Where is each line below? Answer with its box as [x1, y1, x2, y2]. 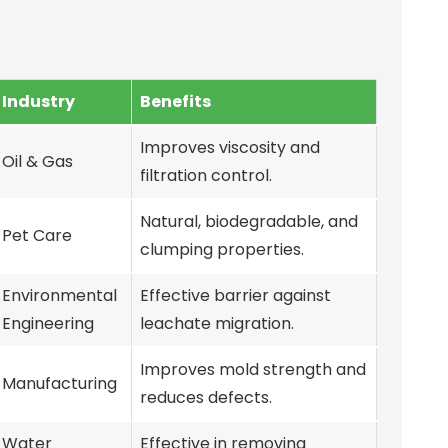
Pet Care [2, 223, 72, 247]
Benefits [140, 89, 211, 113]
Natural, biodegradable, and [140, 209, 358, 233]
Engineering [2, 311, 94, 335]
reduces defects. [140, 385, 272, 409]
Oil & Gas [2, 149, 73, 173]
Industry [2, 89, 75, 113]
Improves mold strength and [140, 357, 366, 381]
